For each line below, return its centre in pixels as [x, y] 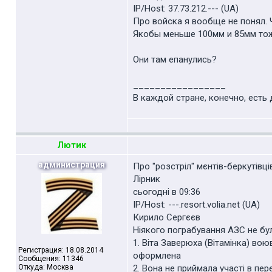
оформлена [157, 256]
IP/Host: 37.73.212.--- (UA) [186, 8]
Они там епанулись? [175, 59]
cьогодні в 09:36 [167, 192]
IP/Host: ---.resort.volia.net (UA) [196, 205]
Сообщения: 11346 [51, 259]
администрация [71, 165]
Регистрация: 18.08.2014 [61, 250]
